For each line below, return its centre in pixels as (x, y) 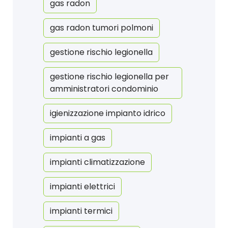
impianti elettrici (82, 187)
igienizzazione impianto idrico (108, 113)
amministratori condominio (104, 89)
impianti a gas (78, 138)
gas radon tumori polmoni (102, 28)
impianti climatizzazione (97, 162)
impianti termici (81, 211)
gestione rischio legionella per (109, 77)
